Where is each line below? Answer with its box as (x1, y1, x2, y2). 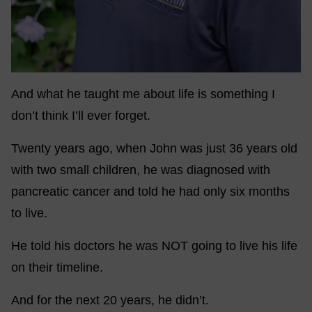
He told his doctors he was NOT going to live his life (11, 239, 297, 253)
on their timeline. (11, 260, 103, 274)
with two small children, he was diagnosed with (11, 163, 270, 177)
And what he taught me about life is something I (11, 87, 275, 101)
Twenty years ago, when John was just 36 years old (11, 141, 297, 155)
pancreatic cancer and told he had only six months (11, 185, 290, 198)
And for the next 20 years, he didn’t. (11, 293, 209, 307)
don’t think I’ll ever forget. (11, 109, 150, 123)
